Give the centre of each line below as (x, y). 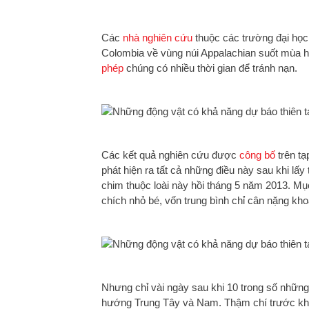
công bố (257, 155)
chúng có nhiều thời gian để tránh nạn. (210, 68)
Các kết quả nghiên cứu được (170, 155)
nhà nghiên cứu (158, 38)
